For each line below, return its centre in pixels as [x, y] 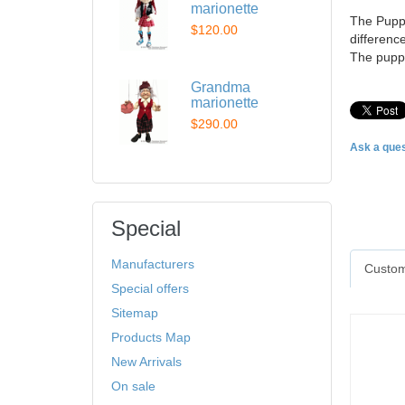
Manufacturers [153, 264]
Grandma [221, 87]
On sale [133, 386]
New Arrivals [146, 362]
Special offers [150, 288]
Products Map [151, 337]
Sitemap [135, 313]
